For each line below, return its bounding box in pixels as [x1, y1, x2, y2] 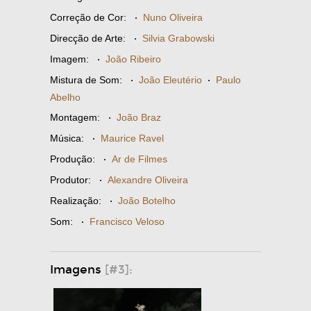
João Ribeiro [106, 53, 161, 65]
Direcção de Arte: [50, 32, 126, 44]
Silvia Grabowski [142, 32, 215, 44]
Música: [50, 132, 84, 144]
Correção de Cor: [50, 11, 126, 23]
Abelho [50, 91, 81, 103]
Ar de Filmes [112, 153, 167, 165]
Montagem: [50, 111, 100, 123]
